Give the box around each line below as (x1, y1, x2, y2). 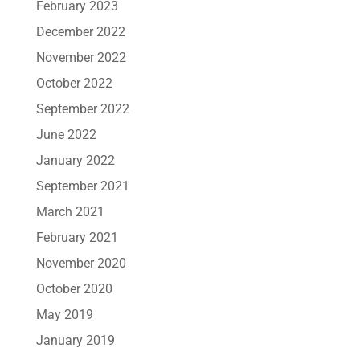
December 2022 (35, 23, 125, 39)
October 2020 (35, 280, 112, 297)
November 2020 (35, 255, 126, 271)
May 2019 (35, 306, 93, 322)
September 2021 (35, 178, 129, 194)
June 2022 (35, 126, 96, 142)
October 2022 (35, 75, 112, 91)
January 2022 (35, 152, 115, 168)
